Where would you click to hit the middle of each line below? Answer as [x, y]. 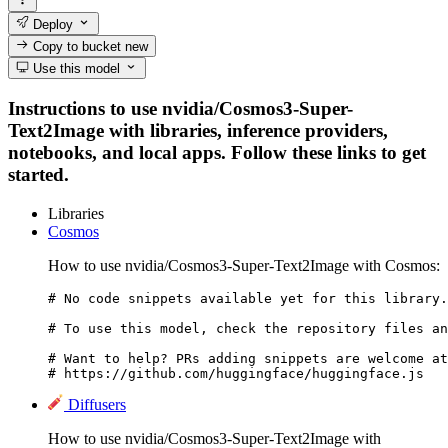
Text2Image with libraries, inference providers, [198, 130]
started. [38, 174]
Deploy [51, 24]
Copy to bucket [77, 46]
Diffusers [97, 404]
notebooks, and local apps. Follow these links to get [217, 152]
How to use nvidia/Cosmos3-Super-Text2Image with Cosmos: [244, 265]
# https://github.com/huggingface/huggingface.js [236, 373]
